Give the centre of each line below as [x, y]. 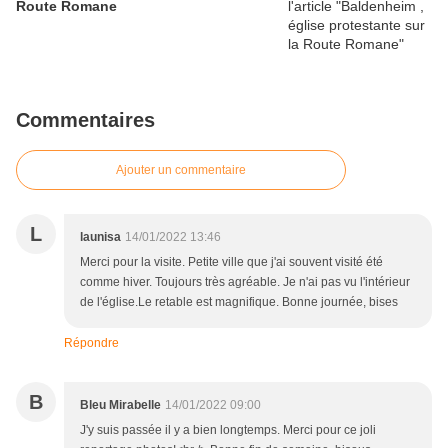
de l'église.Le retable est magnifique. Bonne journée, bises [239, 301]
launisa [100, 236]
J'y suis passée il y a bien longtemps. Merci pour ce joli [228, 429]
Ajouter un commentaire [181, 169]
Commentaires [85, 119]
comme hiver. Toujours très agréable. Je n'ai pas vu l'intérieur [245, 281]
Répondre [91, 342]
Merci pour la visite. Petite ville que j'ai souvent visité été [231, 261]
